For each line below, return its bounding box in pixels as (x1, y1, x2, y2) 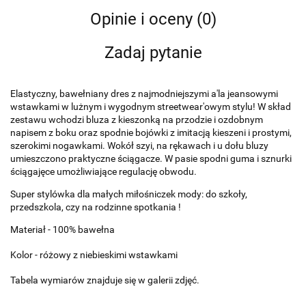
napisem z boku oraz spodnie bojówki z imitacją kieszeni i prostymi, (10, 126, 292, 138)
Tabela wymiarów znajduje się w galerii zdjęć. (10, 274, 201, 286)
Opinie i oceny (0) (89, 9, 217, 29)
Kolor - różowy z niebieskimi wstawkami (10, 249, 178, 260)
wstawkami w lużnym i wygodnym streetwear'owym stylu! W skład (10, 100, 291, 112)
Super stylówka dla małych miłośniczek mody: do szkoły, (10, 188, 247, 199)
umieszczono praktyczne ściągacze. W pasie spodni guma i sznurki (10, 152, 292, 164)
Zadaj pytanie (104, 42, 202, 62)
